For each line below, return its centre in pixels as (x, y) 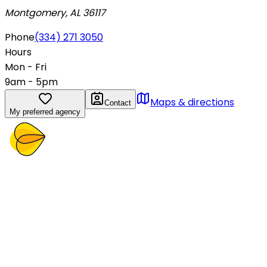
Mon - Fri (26, 67)
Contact (118, 103)
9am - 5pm (31, 82)
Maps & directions (192, 102)
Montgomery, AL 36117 (55, 13)
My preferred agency (45, 111)
